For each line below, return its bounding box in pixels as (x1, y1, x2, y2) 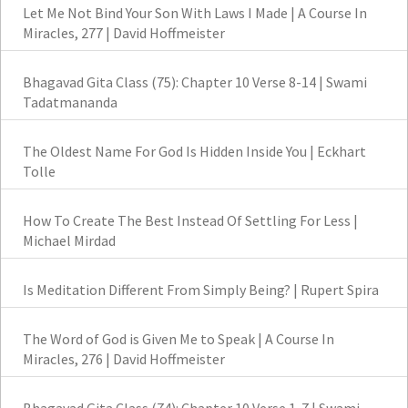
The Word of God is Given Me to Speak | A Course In (23, 330, 334, 349)
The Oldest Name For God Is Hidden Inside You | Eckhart (23, 142, 366, 161)
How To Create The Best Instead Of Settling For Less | (23, 211, 358, 230)
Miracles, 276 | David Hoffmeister (23, 350, 225, 369)
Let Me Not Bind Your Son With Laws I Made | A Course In (23, 4, 367, 23)
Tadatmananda (23, 93, 117, 112)
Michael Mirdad (23, 231, 116, 250)
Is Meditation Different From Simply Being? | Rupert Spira (23, 280, 379, 300)
